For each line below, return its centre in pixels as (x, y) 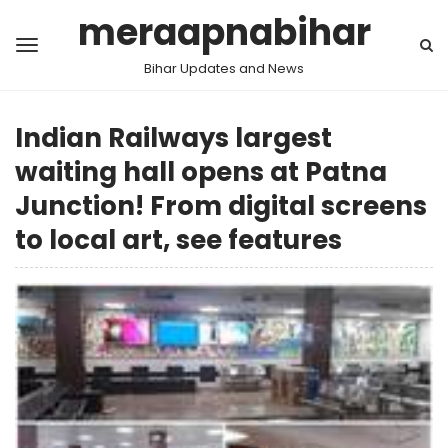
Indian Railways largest (173, 138)
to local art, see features (178, 240)
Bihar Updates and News (224, 68)
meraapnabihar (224, 32)
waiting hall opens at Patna (201, 172)
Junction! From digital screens (221, 206)
